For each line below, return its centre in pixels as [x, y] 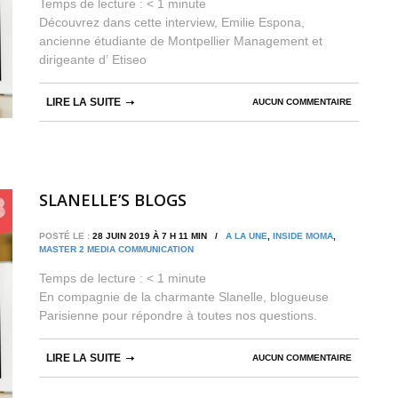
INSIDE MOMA [303, 236]
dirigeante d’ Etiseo [93, 59]
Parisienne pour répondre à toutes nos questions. [178, 316]
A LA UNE [247, 236]
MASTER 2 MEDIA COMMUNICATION [116, 250]
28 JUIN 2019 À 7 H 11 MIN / [158, 236]
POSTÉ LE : [64, 236]
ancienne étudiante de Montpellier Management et [181, 40]
